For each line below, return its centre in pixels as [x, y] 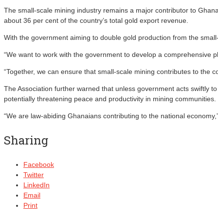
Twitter [34, 174]
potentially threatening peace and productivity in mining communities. [110, 99]
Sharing [26, 140]
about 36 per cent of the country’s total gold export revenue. [96, 20]
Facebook [39, 164]
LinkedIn [36, 185]
